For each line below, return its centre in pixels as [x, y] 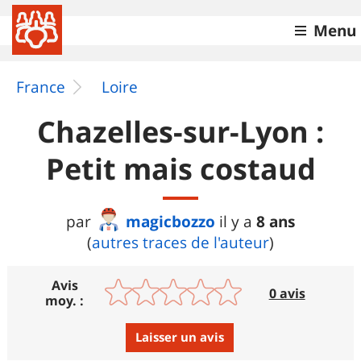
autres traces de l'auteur [180, 243]
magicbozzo [170, 221]
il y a [238, 222]
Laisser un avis [180, 338]
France [41, 87]
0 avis [287, 293]
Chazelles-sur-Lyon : [180, 132]
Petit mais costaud [180, 169]
